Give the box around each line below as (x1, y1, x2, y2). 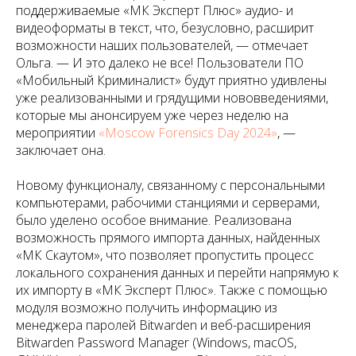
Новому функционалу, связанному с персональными (16, 176, 325, 195)
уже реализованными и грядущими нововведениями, (16, 89, 328, 107)
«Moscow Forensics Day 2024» (99, 124, 277, 142)
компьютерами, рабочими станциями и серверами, (16, 194, 319, 212)
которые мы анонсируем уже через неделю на (16, 106, 288, 125)
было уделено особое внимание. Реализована (16, 211, 292, 230)
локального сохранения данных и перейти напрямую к (16, 264, 339, 282)
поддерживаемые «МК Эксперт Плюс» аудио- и (16, 2, 293, 20)
